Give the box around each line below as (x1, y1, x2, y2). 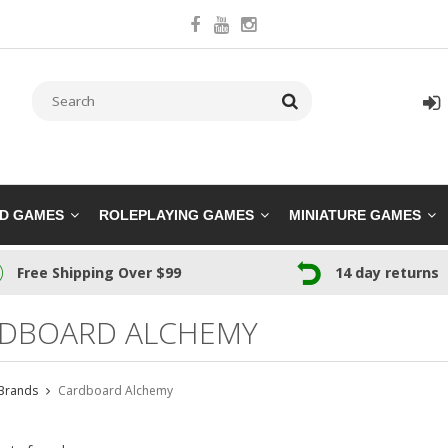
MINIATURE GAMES (289, 207, 421, 224)
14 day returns (334, 263, 439, 283)
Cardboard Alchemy (57, 382, 173, 400)
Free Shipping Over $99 (17, 263, 182, 283)
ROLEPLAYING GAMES (99, 207, 254, 224)
